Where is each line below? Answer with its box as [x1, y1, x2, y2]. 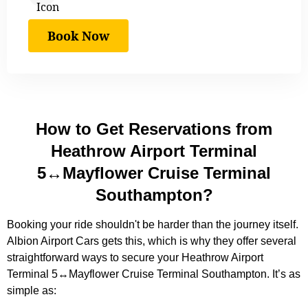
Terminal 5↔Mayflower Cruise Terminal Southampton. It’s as [7, 268, 300, 280]
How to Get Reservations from [36, 120, 272, 139]
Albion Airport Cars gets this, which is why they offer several [7, 235, 296, 247]
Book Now [47, 27, 109, 45]
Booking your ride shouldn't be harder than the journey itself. [7, 219, 298, 231]
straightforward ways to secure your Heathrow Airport [7, 252, 263, 264]
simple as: [7, 285, 56, 297]
